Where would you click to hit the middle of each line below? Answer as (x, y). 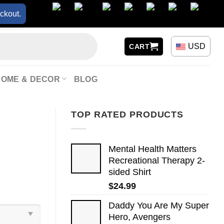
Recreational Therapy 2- (157, 160)
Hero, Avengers (139, 217)
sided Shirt (130, 172)
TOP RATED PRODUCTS (127, 114)
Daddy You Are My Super (159, 205)
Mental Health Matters (152, 149)
